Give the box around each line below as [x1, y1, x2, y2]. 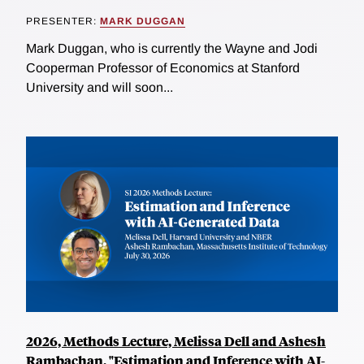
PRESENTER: [26, 15, 100, 27]
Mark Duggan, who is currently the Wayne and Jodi [26, 41, 318, 55]
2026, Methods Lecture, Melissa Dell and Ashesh [26, 331, 326, 350]
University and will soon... [26, 80, 173, 94]
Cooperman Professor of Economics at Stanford [26, 60, 300, 75]
